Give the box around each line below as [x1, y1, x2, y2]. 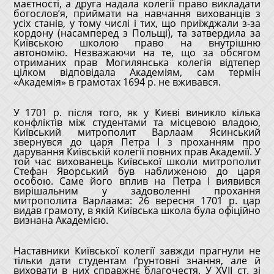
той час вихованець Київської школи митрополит [13, 155, 261, 168]
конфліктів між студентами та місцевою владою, [13, 116, 261, 129]
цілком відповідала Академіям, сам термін [13, 65, 261, 79]
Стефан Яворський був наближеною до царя [13, 165, 261, 178]
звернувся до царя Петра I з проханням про [13, 135, 261, 149]
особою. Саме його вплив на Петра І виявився [13, 174, 261, 188]
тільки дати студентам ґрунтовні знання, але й [13, 254, 261, 267]
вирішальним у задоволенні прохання [13, 184, 261, 198]
